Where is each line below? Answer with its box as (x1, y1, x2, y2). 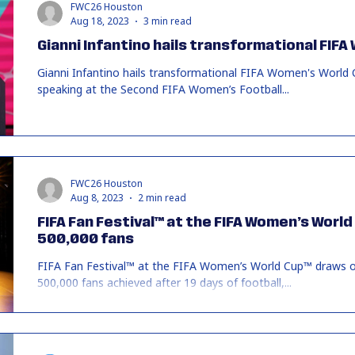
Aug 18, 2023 (71, 14, 129, 28)
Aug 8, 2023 (71, 191, 124, 204)
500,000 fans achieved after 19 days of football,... (37, 275, 292, 290)
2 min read (138, 191, 186, 204)
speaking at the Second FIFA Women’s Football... (37, 82, 289, 97)
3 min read (143, 14, 192, 28)
